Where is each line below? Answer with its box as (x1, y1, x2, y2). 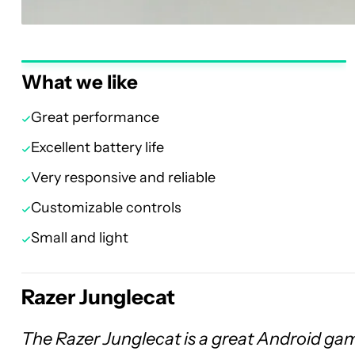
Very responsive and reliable (31, 169, 216, 186)
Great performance (31, 109, 159, 126)
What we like (21, 71, 138, 94)
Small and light (31, 229, 128, 246)
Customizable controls (31, 199, 181, 216)
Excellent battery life (31, 139, 164, 156)
